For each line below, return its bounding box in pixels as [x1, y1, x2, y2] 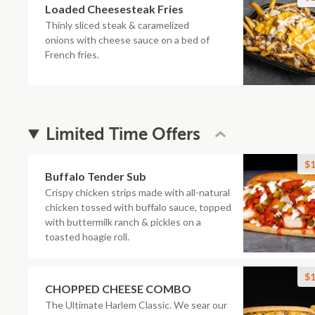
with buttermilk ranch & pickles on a [45, 216, 201, 228]
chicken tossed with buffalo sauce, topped [45, 201, 231, 213]
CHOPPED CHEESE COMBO [45, 282, 191, 295]
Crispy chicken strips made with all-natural [45, 186, 230, 198]
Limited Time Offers [46, 124, 201, 144]
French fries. [45, 49, 99, 60]
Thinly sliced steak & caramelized [45, 19, 189, 31]
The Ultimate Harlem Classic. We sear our [45, 299, 227, 311]
